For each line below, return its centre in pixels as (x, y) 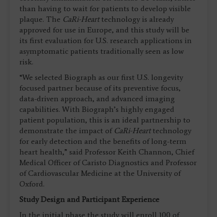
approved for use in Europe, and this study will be (104, 30)
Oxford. (32, 184)
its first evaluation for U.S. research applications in (106, 41)
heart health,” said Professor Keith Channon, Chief (107, 152)
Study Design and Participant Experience (89, 200)
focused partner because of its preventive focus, (100, 88)
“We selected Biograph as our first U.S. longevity (101, 77)
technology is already (137, 19)
